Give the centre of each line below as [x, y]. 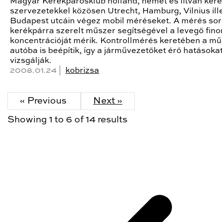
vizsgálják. [31, 60]
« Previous [44, 101]
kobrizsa [82, 70]
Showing [28, 120]
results [111, 120]
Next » [108, 101]
